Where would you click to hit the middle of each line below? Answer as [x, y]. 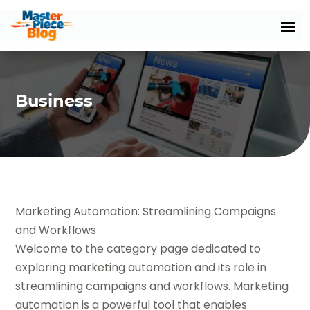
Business [54, 100]
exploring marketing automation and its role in [141, 268]
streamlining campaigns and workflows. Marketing [152, 286]
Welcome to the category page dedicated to [138, 249]
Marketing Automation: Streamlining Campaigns [146, 212]
